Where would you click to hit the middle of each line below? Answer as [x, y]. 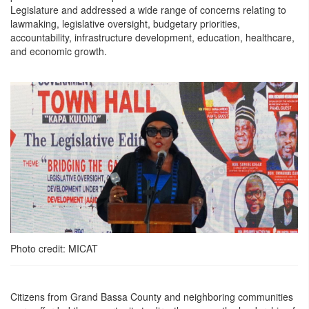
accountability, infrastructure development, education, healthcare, [152, 38]
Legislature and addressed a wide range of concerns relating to [148, 10]
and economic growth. [59, 51]
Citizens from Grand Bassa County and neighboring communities [152, 296]
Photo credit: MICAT [54, 248]
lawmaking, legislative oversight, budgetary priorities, [125, 24]
